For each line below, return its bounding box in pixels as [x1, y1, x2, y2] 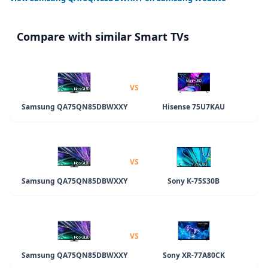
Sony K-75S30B [167, 175, 220, 186]
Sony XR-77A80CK [162, 249, 225, 260]
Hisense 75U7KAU [162, 101, 226, 112]
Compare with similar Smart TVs [17, 29, 189, 44]
